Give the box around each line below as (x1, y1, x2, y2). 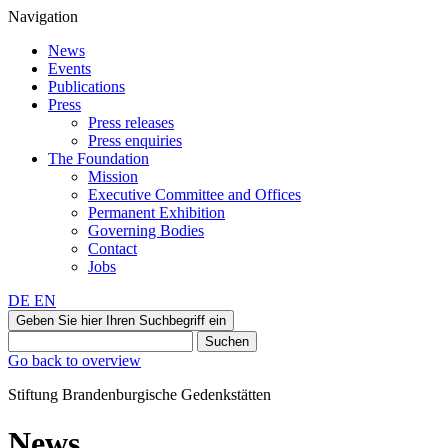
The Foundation (48, 150, 149, 167)
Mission (88, 168, 138, 185)
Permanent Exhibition (88, 204, 225, 221)
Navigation (8, 8, 78, 25)
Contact (88, 240, 137, 257)
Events (48, 60, 91, 77)
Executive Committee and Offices (88, 186, 301, 203)
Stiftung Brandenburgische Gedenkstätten (8, 386, 271, 403)
